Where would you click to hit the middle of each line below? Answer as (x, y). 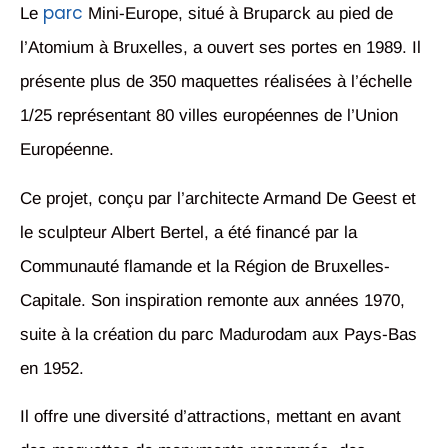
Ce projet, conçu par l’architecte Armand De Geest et (218, 198)
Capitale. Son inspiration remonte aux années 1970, (212, 300)
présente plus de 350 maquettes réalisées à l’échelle (216, 82)
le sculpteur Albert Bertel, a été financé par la (188, 232)
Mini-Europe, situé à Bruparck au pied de (238, 14)
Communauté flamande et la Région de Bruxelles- (205, 266)
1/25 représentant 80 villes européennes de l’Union (209, 116)
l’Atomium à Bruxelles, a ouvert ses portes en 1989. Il (220, 48)
